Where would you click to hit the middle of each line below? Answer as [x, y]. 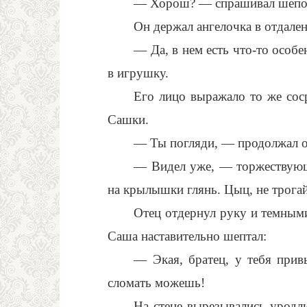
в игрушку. [138, 73]
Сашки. [128, 120]
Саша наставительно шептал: [187, 236]
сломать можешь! [156, 283]
